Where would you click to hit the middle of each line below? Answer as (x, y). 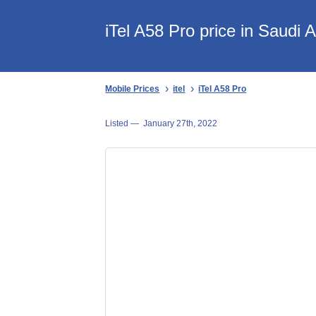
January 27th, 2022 (181, 123)
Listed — (124, 123)
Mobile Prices (133, 89)
